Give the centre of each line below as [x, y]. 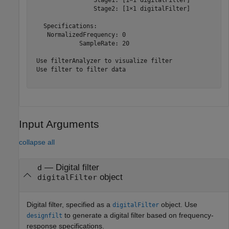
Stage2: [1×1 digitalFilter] [111, 8]
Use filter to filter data [79, 69]
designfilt [44, 215]
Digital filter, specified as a [70, 204]
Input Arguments [59, 124]
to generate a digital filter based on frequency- [138, 215]
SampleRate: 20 [81, 43]
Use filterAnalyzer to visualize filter [102, 61]
